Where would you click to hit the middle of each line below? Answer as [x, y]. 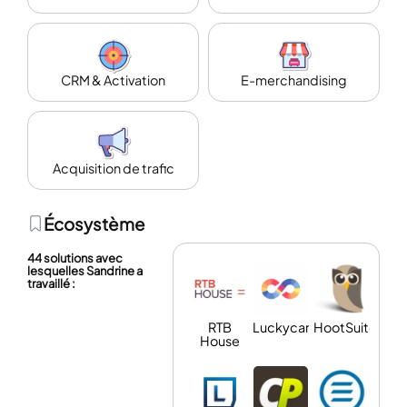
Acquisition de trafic [113, 169]
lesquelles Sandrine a [85, 271]
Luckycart [283, 328]
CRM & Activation [113, 80]
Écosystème [94, 224]
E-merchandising [294, 80]
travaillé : [51, 284]
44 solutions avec [75, 258]
